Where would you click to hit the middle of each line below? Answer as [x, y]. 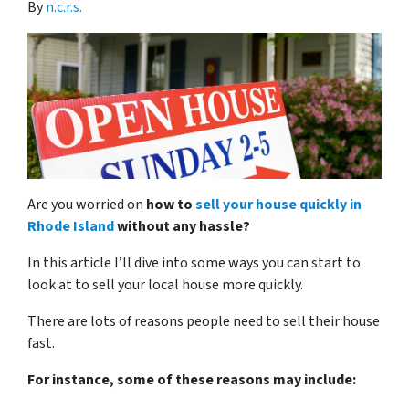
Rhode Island [71, 227]
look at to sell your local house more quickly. [165, 285]
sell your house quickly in [278, 205]
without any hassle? [182, 227]
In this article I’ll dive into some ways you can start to [194, 263]
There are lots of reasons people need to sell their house [204, 322]
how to [171, 205]
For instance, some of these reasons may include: [192, 380]
